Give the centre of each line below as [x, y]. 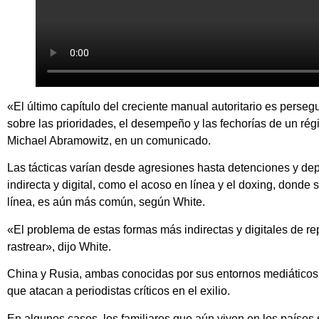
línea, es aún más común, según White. [106, 202]
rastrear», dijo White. [59, 246]
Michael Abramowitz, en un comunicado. [109, 141]
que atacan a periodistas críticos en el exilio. [119, 291]
